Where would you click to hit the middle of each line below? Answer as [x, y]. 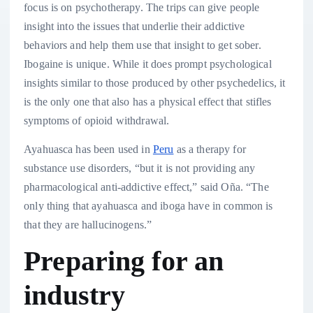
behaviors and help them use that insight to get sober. [143, 45]
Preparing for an [124, 261]
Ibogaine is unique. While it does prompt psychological [148, 64]
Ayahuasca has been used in [88, 150]
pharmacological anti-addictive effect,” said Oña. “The [146, 187]
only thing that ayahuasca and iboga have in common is [148, 206]
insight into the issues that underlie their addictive [134, 27]
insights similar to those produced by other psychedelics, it [155, 83]
